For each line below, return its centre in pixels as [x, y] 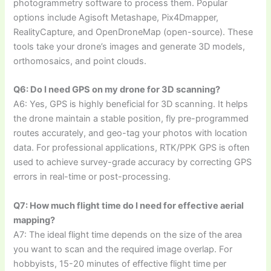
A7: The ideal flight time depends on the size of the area [128, 234]
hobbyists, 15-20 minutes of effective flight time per [120, 263]
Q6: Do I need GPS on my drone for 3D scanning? [117, 90]
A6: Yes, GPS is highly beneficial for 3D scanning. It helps [131, 104]
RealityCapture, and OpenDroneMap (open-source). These [133, 32]
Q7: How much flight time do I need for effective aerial [129, 205]
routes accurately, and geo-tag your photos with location [131, 133]
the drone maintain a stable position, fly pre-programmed [131, 119]
